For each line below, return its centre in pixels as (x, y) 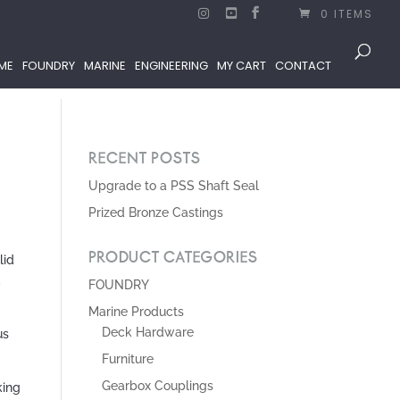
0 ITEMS (347, 14)
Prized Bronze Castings (155, 212)
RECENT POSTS (144, 159)
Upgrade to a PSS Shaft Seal (173, 186)
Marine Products (136, 312)
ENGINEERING (171, 66)
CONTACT (303, 66)
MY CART (242, 66)
